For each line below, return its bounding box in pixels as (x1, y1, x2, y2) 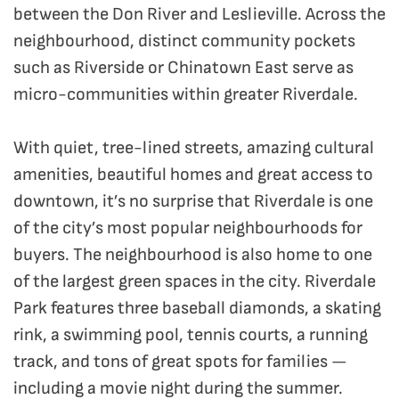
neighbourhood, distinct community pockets (13, 30, 355, 53)
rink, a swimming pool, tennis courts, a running (13, 324, 368, 346)
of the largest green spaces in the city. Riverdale (13, 271, 376, 293)
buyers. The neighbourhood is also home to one (13, 244, 372, 266)
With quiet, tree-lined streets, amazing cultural (13, 137, 374, 159)
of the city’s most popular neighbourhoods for (13, 217, 362, 240)
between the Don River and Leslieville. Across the (13, 4, 386, 26)
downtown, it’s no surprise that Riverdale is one (13, 191, 373, 213)
